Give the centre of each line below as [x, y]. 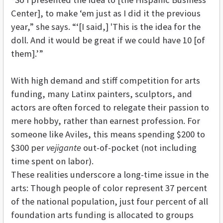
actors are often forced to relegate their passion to [110, 108]
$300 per [29, 148]
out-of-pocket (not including [140, 148]
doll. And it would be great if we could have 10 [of [108, 40]
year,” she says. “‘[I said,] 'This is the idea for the [106, 27]
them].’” [27, 54]
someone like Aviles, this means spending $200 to [108, 134]
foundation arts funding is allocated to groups [102, 215]
